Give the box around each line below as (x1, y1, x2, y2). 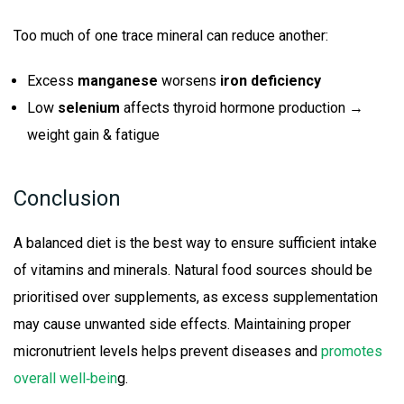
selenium (58, 99, 120, 117)
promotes (321, 343, 382, 361)
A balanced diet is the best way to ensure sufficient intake (14, 234, 377, 252)
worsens (158, 72, 220, 90)
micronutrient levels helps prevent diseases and (14, 343, 321, 361)
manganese (78, 72, 158, 90)
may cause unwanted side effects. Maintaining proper (14, 316, 351, 334)
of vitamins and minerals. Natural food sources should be (14, 262, 372, 280)
